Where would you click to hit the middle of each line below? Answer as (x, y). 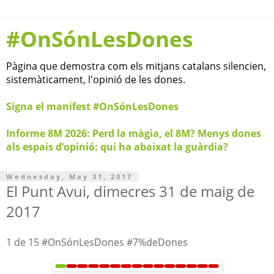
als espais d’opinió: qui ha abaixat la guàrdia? (117, 147)
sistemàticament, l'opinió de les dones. (96, 80)
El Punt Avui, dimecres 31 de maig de (130, 191)
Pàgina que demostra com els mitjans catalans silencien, (136, 66)
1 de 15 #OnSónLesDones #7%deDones (97, 242)
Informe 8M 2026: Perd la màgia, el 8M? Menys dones (134, 133)
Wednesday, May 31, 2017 (69, 176)
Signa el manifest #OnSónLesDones (92, 106)
